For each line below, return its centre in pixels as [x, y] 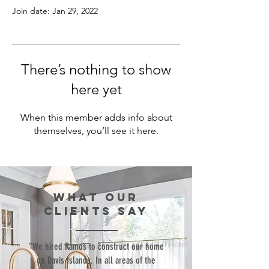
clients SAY [96, 211]
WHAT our [96, 197]
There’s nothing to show [96, 69]
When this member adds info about [96, 117]
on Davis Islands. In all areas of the [96, 260]
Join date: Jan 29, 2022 [55, 11]
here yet [96, 89]
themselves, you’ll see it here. [96, 131]
